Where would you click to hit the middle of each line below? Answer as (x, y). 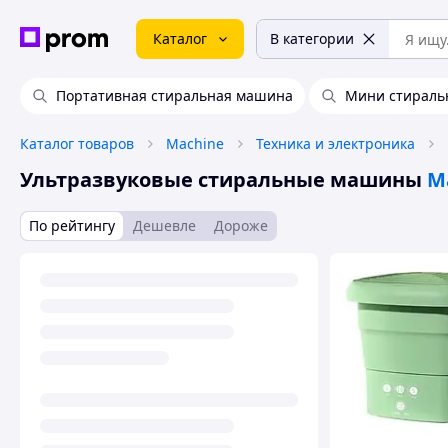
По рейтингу (72, 225)
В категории (312, 38)
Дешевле (164, 225)
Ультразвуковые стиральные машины (221, 179)
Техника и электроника (335, 143)
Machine (195, 143)
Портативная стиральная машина (174, 95)
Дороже (241, 225)
